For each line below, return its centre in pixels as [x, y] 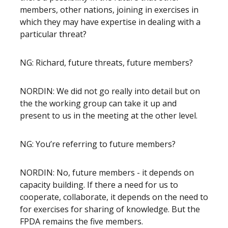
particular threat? [54, 34]
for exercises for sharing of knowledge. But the [110, 209]
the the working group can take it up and [98, 103]
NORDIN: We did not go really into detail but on [110, 91]
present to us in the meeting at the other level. [110, 116]
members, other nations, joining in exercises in [109, 10]
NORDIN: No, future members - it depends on [107, 173]
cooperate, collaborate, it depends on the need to [114, 197]
